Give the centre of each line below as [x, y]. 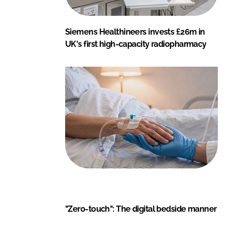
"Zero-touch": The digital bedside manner [141, 209]
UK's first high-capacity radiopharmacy [136, 44]
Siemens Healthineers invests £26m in [135, 32]
